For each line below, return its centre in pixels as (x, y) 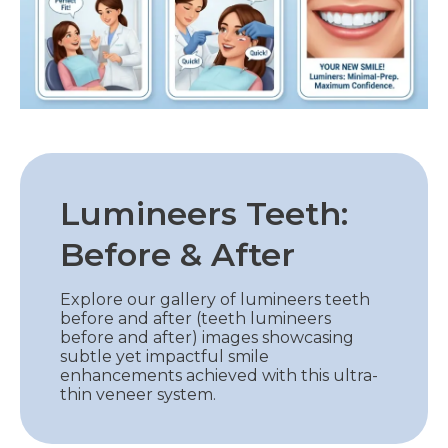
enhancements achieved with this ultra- (219, 375)
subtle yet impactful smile (164, 356)
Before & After (177, 254)
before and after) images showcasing (207, 337)
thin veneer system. (138, 394)
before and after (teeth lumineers (195, 318)
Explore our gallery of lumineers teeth (215, 299)
